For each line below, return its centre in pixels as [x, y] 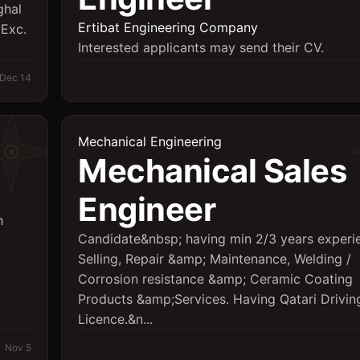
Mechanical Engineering [150, 141]
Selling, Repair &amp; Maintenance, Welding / [215, 259]
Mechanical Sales [212, 171]
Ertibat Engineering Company [168, 27]
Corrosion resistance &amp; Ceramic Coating [215, 279]
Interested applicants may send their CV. [201, 47]
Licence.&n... [115, 319]
